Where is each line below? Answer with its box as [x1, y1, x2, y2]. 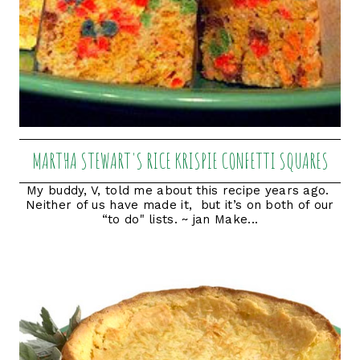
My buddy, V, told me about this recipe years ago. [27, 182, 333, 198]
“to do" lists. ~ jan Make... [101, 211, 259, 227]
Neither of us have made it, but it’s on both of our [26, 197, 334, 212]
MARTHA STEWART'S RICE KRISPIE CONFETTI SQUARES [31, 147, 329, 174]
